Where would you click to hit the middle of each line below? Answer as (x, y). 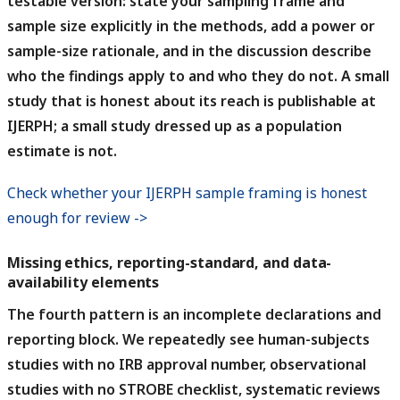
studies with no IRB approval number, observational (187, 364)
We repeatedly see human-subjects (244, 339)
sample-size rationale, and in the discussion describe (189, 51)
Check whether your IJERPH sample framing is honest (187, 193)
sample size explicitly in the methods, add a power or (191, 26)
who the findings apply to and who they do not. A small (198, 76)
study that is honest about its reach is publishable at (192, 101)
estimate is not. (62, 151)
